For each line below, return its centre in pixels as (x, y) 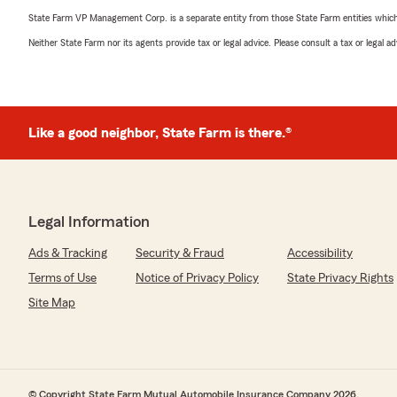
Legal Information (89, 221)
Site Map (52, 303)
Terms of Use (62, 278)
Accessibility (320, 253)
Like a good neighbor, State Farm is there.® (160, 132)
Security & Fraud (180, 253)
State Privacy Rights (340, 278)
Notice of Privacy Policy (197, 278)
